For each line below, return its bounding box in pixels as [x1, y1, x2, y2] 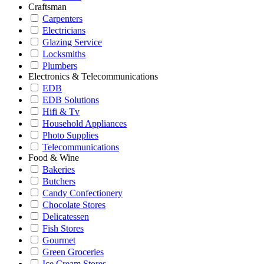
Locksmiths [42, 49, 85, 59]
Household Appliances [42, 118, 127, 128]
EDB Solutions [42, 95, 99, 105]
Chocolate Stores [42, 200, 105, 210]
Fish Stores [42, 223, 84, 233]
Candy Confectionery [42, 188, 123, 198]
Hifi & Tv [42, 107, 80, 117]
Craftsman [28, 2, 67, 12]
